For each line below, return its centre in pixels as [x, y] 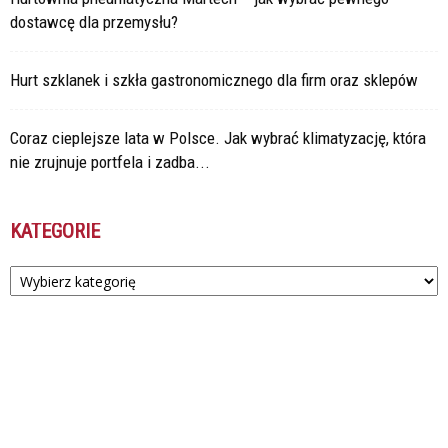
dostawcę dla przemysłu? [94, 22]
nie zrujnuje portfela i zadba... [110, 162]
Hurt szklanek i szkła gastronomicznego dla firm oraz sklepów [214, 80]
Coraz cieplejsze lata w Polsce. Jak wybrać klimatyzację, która [218, 138]
